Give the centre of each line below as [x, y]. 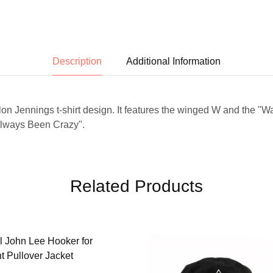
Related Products [136, 186]
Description [77, 61]
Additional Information [173, 61]
